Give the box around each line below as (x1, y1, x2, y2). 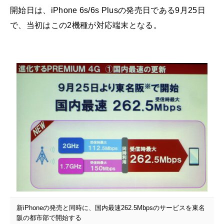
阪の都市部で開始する (16, 214, 81, 222)
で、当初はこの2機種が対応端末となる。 (10, 20, 162, 29)
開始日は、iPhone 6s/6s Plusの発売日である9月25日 (10, 5, 205, 14)
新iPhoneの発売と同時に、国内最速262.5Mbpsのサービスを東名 (16, 204, 205, 212)
